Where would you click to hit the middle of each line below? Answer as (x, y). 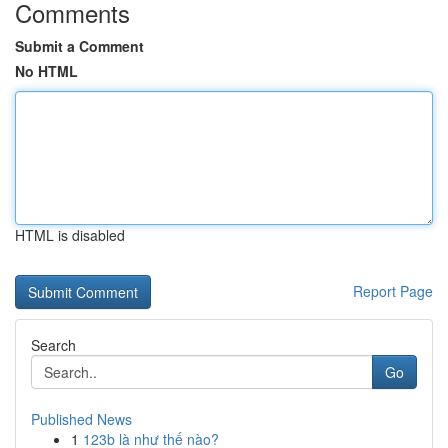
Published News (81, 419)
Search (53, 345)
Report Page (393, 291)
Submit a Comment (79, 46)
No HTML (46, 71)
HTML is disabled (70, 235)
